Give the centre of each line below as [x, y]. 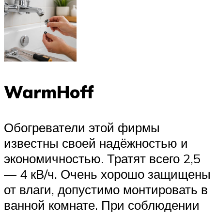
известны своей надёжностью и [96, 143]
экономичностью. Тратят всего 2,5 [102, 159]
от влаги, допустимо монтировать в [106, 190]
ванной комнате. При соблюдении [102, 205]
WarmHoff [49, 92]
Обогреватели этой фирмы [82, 128]
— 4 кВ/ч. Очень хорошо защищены [107, 174]
